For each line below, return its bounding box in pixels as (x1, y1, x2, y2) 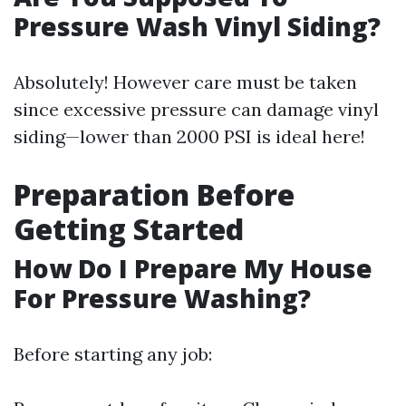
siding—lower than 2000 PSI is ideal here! (14, 125, 365, 148)
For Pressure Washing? (14, 281, 311, 315)
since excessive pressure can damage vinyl (14, 98, 379, 121)
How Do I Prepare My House (14, 251, 372, 285)
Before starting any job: (14, 343, 212, 365)
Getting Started (14, 209, 244, 248)
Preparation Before (14, 175, 295, 214)
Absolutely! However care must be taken (14, 71, 357, 93)
